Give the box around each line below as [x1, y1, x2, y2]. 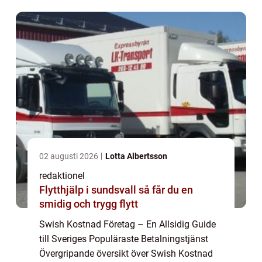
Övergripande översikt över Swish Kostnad [39, 248, 213, 260]
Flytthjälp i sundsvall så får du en [39, 184, 139, 196]
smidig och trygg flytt [39, 198, 138, 211]
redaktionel [39, 170, 85, 182]
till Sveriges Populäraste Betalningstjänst [39, 233, 208, 245]
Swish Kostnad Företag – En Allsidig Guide [39, 219, 216, 230]
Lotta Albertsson [105, 151, 167, 161]
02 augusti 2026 [39, 151, 100, 161]
